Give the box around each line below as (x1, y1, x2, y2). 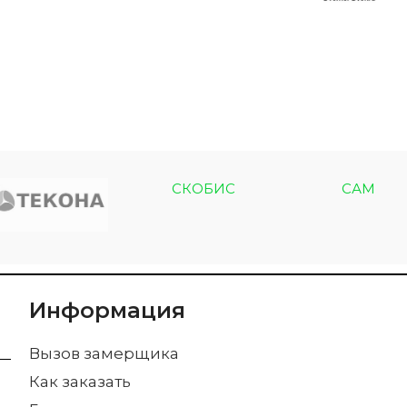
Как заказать (28, 372, 131, 391)
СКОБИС (172, 179, 236, 197)
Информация (28, 296, 185, 323)
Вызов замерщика (28, 343, 179, 362)
